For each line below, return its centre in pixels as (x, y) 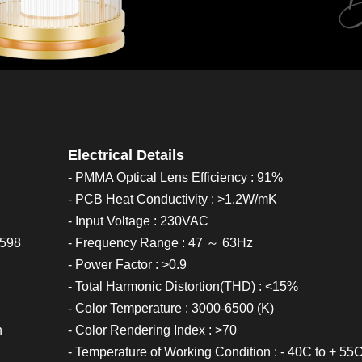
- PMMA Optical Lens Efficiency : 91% (175, 177)
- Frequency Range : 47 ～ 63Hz (160, 243)
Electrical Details (126, 155)
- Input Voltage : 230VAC (138, 221)
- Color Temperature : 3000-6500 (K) (171, 308)
